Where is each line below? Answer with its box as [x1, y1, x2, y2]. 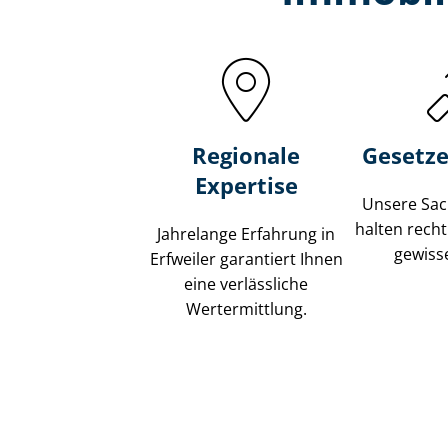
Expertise [194, 170, 298, 201]
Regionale [192, 140, 301, 171]
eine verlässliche [184, 273, 309, 296]
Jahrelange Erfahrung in [157, 223, 336, 246]
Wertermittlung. [185, 298, 307, 321]
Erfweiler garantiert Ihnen [149, 248, 343, 271]
